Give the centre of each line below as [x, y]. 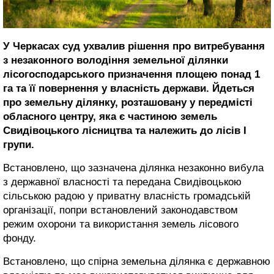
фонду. [20, 238]
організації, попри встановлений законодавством [120, 210]
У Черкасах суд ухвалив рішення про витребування [134, 46]
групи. [19, 145]
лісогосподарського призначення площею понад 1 [131, 74]
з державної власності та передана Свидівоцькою [122, 182]
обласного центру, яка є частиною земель [110, 117]
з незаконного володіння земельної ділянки [116, 60]
